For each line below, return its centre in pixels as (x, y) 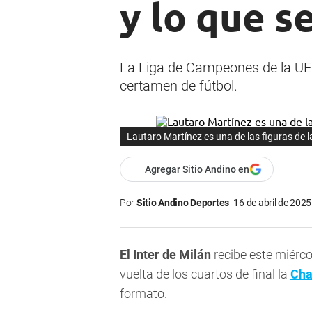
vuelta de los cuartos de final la (205, 274)
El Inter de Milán (165, 255)
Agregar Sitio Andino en (197, 170)
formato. (143, 294)
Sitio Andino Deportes (183, 203)
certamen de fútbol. (179, 86)
